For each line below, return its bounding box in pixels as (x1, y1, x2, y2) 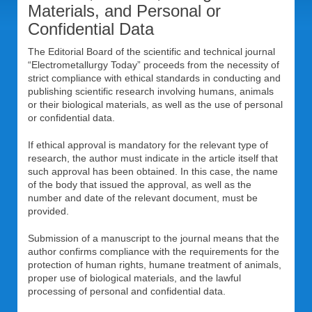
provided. (28, 205, 69, 217)
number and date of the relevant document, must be (28, 192, 258, 203)
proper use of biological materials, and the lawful (28, 272, 241, 283)
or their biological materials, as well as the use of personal (28, 99, 283, 110)
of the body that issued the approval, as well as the (28, 179, 251, 190)
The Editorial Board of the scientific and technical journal (28, 46, 275, 57)
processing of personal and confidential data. (28, 286, 226, 297)
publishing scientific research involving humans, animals (28, 86, 274, 97)
